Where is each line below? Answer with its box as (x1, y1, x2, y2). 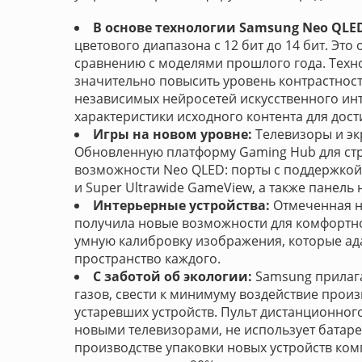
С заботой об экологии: (93, 267, 252, 285)
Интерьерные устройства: (93, 196, 270, 214)
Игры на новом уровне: (93, 125, 252, 143)
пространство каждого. (74, 250, 221, 267)
